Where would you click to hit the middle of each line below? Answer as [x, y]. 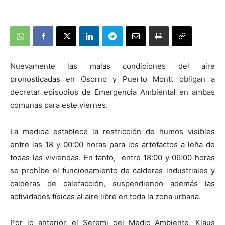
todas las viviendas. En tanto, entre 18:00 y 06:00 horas [113, 157]
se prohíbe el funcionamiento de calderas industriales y [113, 170]
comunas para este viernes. [59, 105]
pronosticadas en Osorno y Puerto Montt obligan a [113, 79]
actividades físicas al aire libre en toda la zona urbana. [105, 196]
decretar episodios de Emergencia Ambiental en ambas [113, 92]
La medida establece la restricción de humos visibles [113, 131]
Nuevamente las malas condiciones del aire [113, 66]
